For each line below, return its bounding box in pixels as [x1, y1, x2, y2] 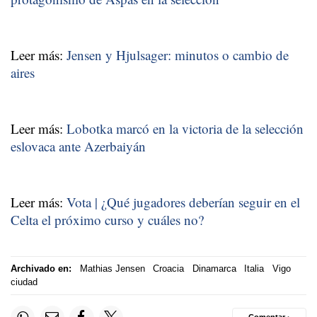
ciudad [11, 277, 38, 288]
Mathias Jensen [79, 263, 145, 275]
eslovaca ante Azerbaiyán [11, 137, 146, 155]
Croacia [153, 263, 184, 275]
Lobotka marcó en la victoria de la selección [67, 119, 304, 137]
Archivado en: [11, 263, 71, 275]
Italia [244, 263, 264, 275]
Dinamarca [192, 263, 236, 275]
